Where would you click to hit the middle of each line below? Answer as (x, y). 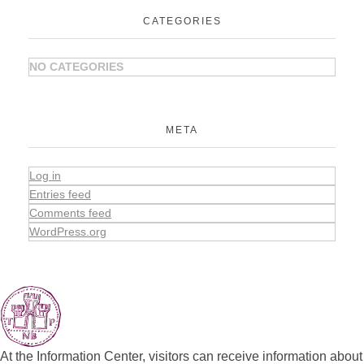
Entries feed (60, 194)
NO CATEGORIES (76, 66)
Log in (45, 175)
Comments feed (70, 212)
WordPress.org (68, 231)
